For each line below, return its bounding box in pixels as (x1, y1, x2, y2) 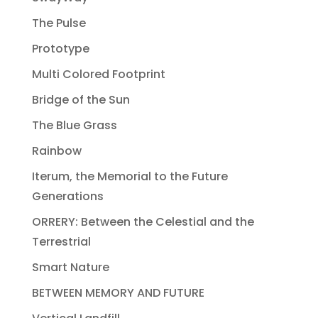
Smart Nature (31, 259, 109, 275)
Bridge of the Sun (31, 92, 130, 108)
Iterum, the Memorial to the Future (31, 168, 228, 185)
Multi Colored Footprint (31, 66, 165, 82)
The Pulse (31, 15, 86, 31)
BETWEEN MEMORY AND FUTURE (31, 285, 204, 301)
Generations (31, 188, 104, 204)
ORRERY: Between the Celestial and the (31, 214, 254, 230)
